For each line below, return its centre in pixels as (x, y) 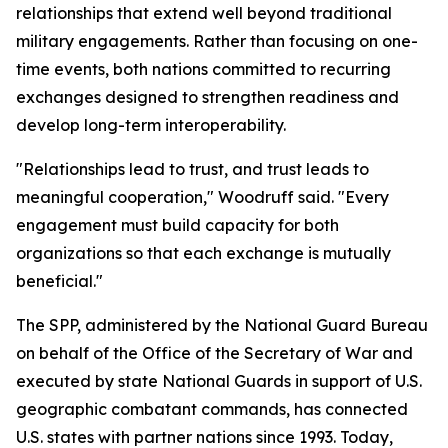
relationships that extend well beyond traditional (204, 13)
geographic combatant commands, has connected (212, 409)
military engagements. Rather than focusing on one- (217, 41)
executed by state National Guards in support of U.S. (219, 381)
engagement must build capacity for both (177, 225)
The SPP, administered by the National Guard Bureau (222, 325)
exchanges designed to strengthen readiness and (207, 97)
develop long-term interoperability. (151, 125)
